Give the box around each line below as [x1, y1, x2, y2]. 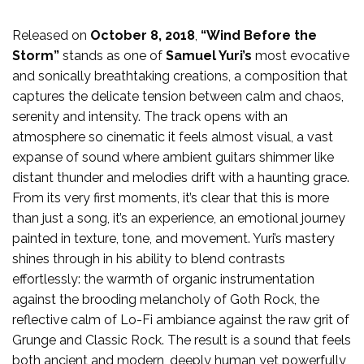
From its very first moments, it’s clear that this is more [12, 189, 329, 206]
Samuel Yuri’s [166, 47, 252, 63]
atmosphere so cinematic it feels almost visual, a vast [12, 128, 333, 145]
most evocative [252, 47, 349, 63]
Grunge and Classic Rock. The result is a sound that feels [12, 331, 351, 348]
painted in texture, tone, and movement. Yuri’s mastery [12, 230, 335, 246]
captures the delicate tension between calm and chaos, [12, 88, 344, 104]
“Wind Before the [201, 27, 317, 43]
